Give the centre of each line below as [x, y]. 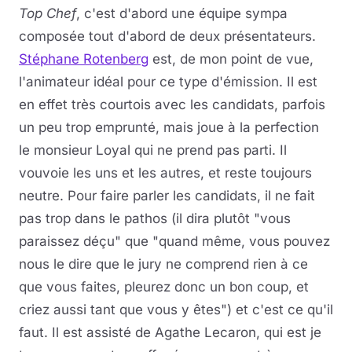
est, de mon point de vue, [231, 59]
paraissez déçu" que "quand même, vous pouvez [174, 241]
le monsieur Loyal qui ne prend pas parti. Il [153, 150]
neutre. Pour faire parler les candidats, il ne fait [167, 196]
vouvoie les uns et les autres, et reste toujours [165, 173]
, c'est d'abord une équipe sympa [182, 13]
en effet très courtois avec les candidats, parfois [172, 104]
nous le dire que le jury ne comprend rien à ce [163, 264]
